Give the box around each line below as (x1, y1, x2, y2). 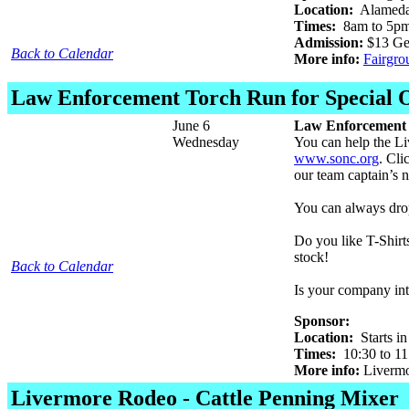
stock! (294, 249, 329, 265)
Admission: (294, 35, 363, 50)
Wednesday (173, 134, 239, 150)
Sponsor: (294, 313, 350, 329)
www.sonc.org (294, 151, 379, 166)
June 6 (173, 118, 210, 133)
